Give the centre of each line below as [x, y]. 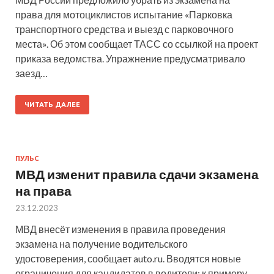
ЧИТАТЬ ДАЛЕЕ [52, 104]
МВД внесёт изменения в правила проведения [120, 229]
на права [43, 190]
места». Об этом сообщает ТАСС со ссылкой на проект [137, 43]
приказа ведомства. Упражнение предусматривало [130, 58]
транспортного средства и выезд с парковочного [124, 29]
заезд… [31, 73]
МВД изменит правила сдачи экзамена [137, 174]
